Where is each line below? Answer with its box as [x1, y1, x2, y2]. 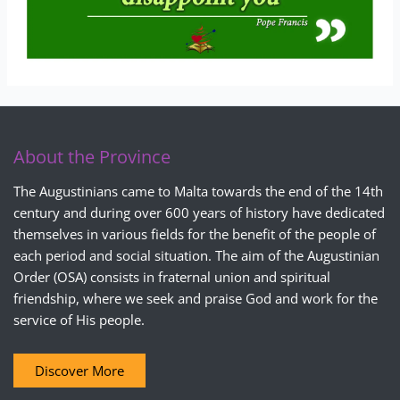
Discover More [35, 361, 124, 379]
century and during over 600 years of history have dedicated [13, 204, 385, 222]
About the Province [13, 144, 171, 169]
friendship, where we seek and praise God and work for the [13, 289, 378, 308]
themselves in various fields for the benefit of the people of [13, 225, 376, 244]
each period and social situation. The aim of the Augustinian [13, 246, 379, 265]
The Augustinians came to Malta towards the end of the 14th [13, 182, 383, 201]
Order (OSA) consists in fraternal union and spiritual [13, 268, 330, 287]
